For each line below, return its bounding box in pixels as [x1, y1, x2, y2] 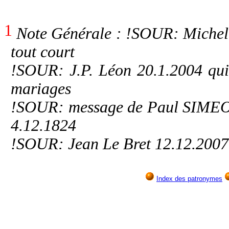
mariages [11, 80, 72, 98]
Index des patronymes [156, 175, 222, 183]
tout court [11, 43, 75, 61]
